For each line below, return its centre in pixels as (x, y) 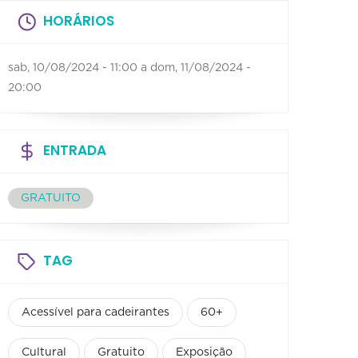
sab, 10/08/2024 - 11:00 (73, 68)
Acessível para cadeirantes (95, 312)
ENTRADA (75, 150)
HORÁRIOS (79, 20)
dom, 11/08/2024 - (201, 68)
